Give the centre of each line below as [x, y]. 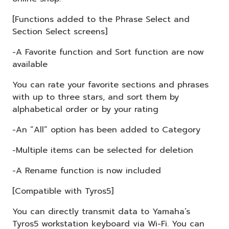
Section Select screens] [60, 31]
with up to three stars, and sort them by [96, 97]
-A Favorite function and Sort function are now [108, 52]
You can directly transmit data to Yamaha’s [101, 211]
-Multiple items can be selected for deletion [103, 150]
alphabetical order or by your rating [85, 109]
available [30, 64]
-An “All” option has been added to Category [106, 130]
